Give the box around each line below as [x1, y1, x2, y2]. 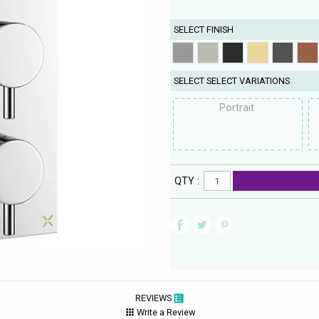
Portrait [219, 102, 257, 114]
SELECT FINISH [174, 23, 234, 35]
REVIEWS [135, 292, 174, 303]
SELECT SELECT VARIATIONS [174, 75, 291, 86]
